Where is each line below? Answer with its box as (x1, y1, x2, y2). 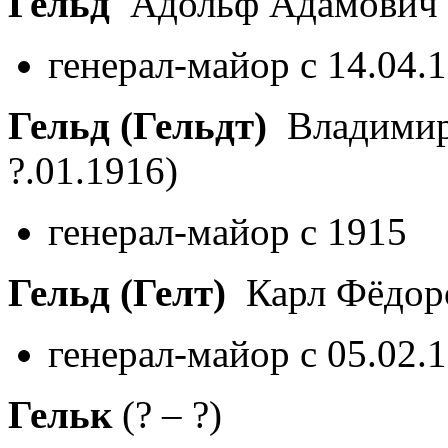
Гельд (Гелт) (8, 270, 226, 314)
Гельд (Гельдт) (8, 103, 267, 147)
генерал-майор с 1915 (48, 209, 407, 253)
